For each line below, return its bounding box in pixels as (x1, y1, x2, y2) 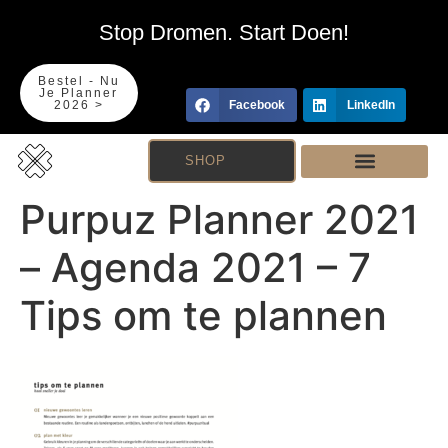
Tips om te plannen (20, 291, 387, 340)
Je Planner (39, 86, 119, 100)
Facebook (229, 98, 286, 113)
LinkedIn (346, 98, 395, 113)
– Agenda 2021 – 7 (20, 243, 371, 292)
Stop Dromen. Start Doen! (99, 20, 349, 45)
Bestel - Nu (37, 74, 120, 88)
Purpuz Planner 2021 (20, 195, 419, 244)
